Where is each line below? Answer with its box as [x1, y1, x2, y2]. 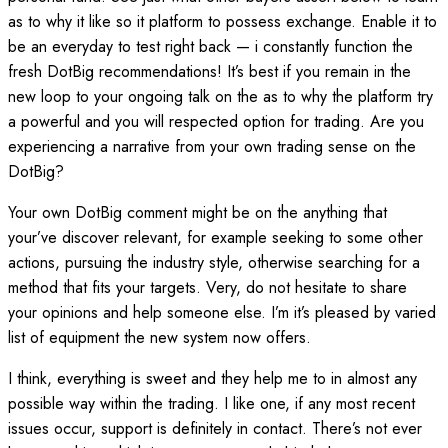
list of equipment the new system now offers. [8, 325, 311, 349]
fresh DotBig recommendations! [8, 59, 227, 83]
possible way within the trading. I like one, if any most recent [8, 391, 415, 415]
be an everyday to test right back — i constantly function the [8, 34, 413, 58]
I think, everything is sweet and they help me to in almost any [8, 366, 417, 390]
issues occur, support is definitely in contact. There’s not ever [8, 416, 422, 440]
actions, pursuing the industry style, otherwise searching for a [8, 250, 420, 274]
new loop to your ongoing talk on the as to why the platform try [8, 84, 433, 108]
